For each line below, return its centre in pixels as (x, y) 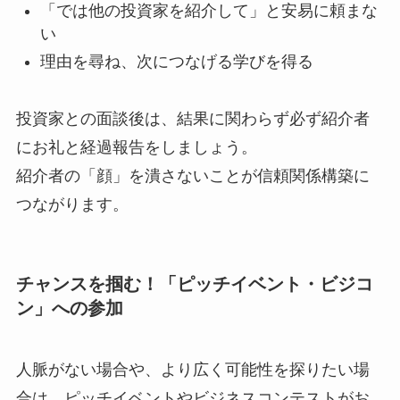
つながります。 (72, 205)
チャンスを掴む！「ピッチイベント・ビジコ (194, 283)
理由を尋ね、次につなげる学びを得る (176, 61)
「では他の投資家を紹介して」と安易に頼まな (208, 11)
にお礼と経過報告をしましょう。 (136, 148)
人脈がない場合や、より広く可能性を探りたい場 (192, 369)
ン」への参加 (69, 308)
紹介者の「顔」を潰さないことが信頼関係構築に (192, 176)
